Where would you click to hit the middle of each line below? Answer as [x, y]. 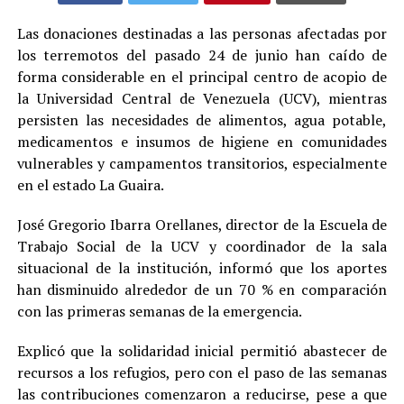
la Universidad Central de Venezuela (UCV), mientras [202, 98]
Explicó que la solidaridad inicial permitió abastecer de [202, 350]
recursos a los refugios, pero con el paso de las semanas [202, 372]
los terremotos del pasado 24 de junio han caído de [202, 55]
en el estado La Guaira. [90, 184]
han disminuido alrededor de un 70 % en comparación [202, 289]
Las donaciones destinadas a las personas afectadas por [202, 33]
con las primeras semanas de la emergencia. [159, 311]
